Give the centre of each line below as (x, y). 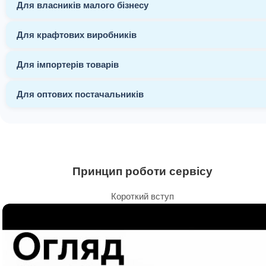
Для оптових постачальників (80, 94)
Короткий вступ (142, 196)
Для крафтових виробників (77, 34)
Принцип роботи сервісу (142, 171)
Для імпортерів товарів (68, 64)
